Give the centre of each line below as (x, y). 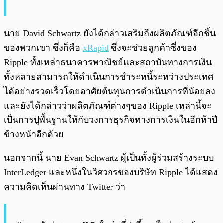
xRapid (96, 48)
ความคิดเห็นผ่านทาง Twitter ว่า (65, 186)
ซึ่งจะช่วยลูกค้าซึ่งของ (153, 48)
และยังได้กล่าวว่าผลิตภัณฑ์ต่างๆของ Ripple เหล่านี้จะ (108, 105)
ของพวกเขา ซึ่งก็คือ (43, 48)
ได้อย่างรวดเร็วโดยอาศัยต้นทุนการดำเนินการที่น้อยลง (110, 91)
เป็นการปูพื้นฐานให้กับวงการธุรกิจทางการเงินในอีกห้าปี (111, 120)
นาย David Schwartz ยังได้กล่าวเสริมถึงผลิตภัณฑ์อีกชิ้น (110, 33)
